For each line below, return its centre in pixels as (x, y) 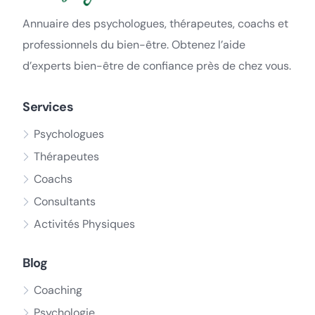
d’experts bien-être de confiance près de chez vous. (157, 66)
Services (48, 107)
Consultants (65, 202)
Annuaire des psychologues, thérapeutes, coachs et (155, 24)
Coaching (58, 290)
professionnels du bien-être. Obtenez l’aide (134, 45)
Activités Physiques (84, 224)
